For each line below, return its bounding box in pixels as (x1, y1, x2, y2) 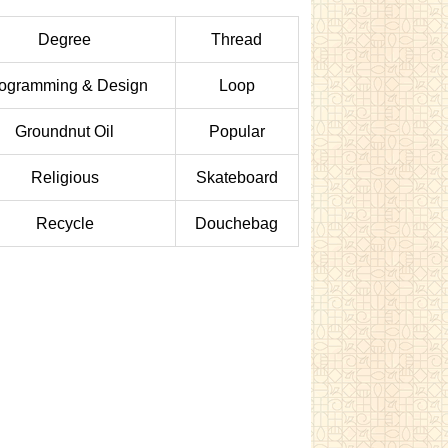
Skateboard (195, 169, 278, 186)
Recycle (35, 215, 94, 232)
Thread (211, 31, 263, 48)
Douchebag (195, 215, 279, 232)
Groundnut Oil (15, 123, 115, 140)
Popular (208, 123, 265, 140)
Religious (30, 169, 99, 186)
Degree (38, 31, 92, 48)
